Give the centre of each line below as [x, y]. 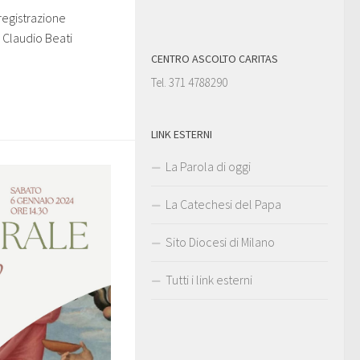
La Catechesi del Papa [223, 205]
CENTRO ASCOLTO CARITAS [215, 59]
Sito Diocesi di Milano [220, 242]
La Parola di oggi [208, 167]
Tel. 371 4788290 [189, 83]
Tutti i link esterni [209, 280]
